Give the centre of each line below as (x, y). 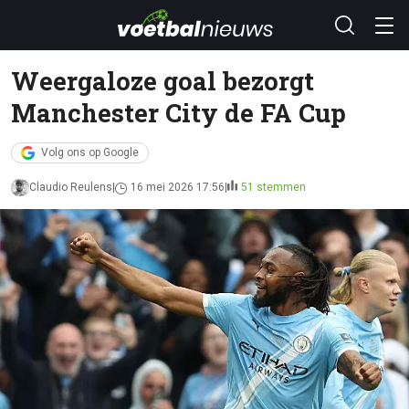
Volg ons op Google (90, 152)
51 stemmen (273, 187)
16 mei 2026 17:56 (178, 187)
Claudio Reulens (71, 187)
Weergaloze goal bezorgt (163, 80)
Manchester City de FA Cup (178, 112)
